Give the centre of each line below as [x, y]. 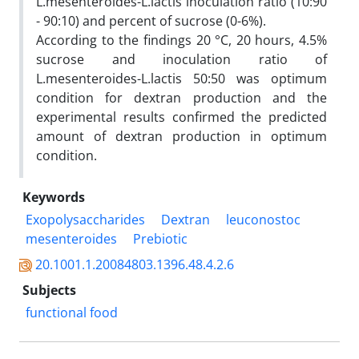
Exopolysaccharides [85, 219]
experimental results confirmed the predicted [182, 117]
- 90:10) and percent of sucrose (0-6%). [151, 20]
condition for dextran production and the [182, 97]
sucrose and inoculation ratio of [182, 59]
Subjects [49, 290]
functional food [72, 312]
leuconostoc [263, 219]
